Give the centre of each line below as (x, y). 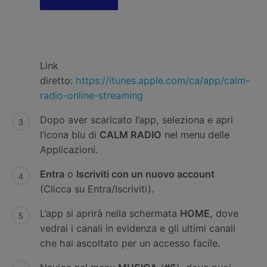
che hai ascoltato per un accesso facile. (130, 243)
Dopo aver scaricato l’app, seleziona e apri (136, 119)
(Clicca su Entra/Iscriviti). (97, 189)
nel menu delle (195, 134)
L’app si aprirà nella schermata (110, 213)
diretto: (58, 80)
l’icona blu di (69, 134)
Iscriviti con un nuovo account (145, 174)
